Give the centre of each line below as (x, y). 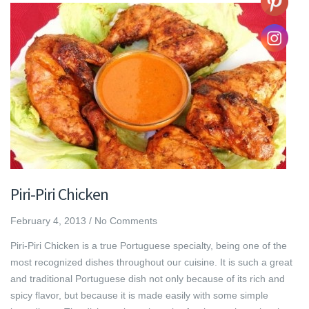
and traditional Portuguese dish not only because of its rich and (148, 278)
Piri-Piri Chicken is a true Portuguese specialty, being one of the (149, 245)
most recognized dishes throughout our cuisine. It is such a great (151, 262)
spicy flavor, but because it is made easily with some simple (139, 295)
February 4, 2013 (48, 221)
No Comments (126, 221)
